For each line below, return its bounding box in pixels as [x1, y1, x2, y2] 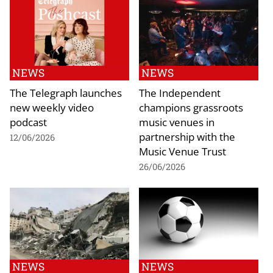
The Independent [139, 85, 221, 101]
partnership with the [139, 129, 235, 144]
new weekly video [10, 100, 94, 115]
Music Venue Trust [139, 144, 226, 159]
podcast [10, 115, 47, 130]
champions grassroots [139, 100, 243, 115]
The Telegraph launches [10, 85, 122, 101]
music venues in [139, 115, 214, 130]
